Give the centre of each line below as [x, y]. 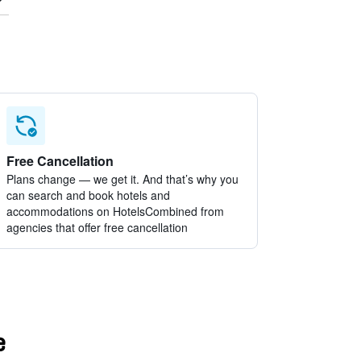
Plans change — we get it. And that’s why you [123, 179]
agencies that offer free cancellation [98, 227]
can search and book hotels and [89, 195]
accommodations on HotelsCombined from [116, 211]
